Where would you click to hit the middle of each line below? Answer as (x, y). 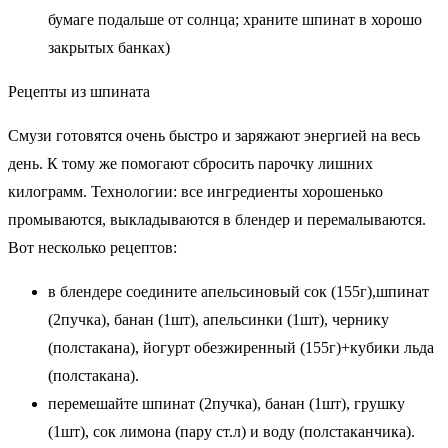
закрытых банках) (109, 47)
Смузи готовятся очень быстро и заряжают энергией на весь (214, 135)
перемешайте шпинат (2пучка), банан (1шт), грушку (226, 403)
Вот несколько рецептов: (92, 247)
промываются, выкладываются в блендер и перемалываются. (217, 219)
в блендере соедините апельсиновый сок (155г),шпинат (238, 291)
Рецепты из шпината (79, 91)
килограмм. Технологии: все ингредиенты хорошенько (195, 191)
